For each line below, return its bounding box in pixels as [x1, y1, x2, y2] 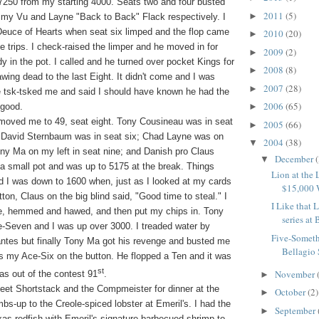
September [274, 303, 318, 317]
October [274, 286, 308, 299]
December [274, 152, 315, 165]
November [274, 267, 317, 281]
